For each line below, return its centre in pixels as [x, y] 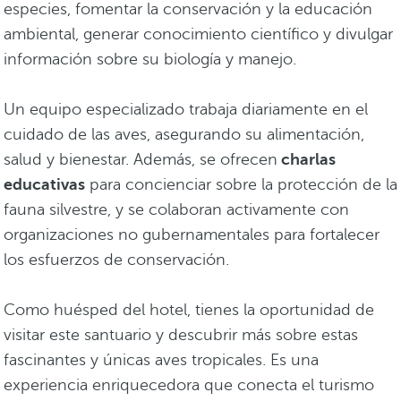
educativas [44, 185]
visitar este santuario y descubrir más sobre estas [181, 335]
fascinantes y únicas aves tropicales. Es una [161, 360]
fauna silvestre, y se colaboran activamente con [176, 210]
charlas [307, 160]
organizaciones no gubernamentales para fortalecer [192, 235]
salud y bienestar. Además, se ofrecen [141, 160]
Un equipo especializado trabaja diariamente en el [186, 110]
